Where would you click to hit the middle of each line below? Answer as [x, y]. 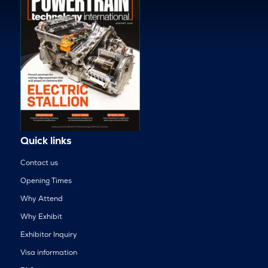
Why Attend [41, 199]
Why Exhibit [41, 217]
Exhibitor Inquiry [48, 235]
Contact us [39, 163]
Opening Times [46, 181]
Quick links [46, 141]
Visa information [48, 253]
